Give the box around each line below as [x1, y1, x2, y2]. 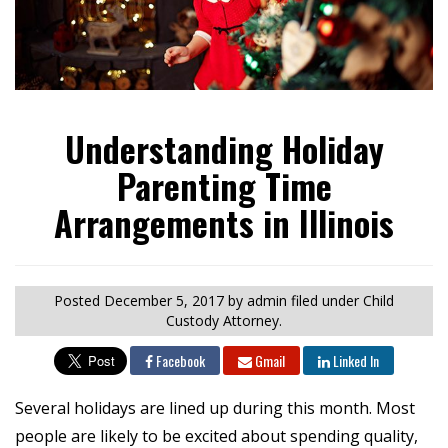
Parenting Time [116, 160, 332, 212]
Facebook [153, 350, 205, 372]
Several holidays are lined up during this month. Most [15, 397, 415, 420]
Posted [54, 291, 104, 311]
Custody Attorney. [166, 311, 282, 331]
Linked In [330, 350, 379, 372]
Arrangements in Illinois [54, 197, 394, 249]
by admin [224, 291, 291, 311]
